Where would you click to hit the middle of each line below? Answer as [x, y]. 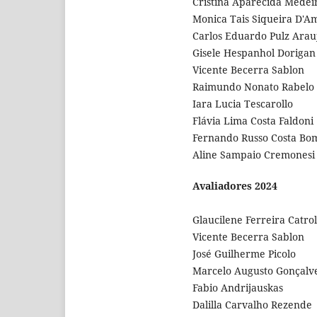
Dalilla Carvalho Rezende [252, 304]
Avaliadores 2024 [235, 185]
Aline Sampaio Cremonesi [254, 154]
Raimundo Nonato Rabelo [253, 86]
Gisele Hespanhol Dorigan [254, 52]
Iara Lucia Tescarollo [243, 103]
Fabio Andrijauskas [238, 287]
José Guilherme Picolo [244, 253]
